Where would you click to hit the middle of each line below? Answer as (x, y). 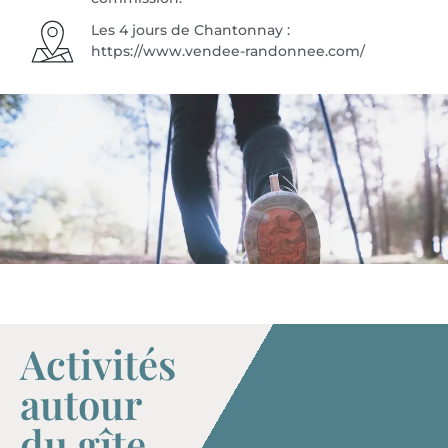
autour (81, 403)
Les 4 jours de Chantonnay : (191, 30)
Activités (98, 363)
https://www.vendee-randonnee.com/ (228, 51)
